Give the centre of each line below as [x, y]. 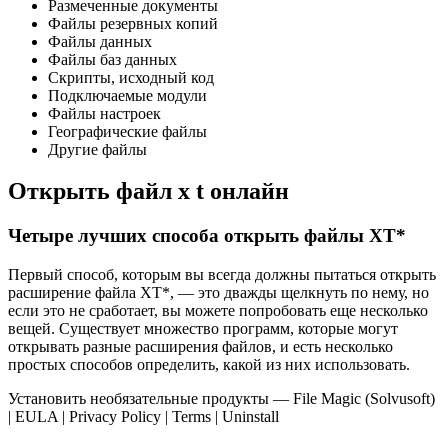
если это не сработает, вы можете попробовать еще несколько [218, 311]
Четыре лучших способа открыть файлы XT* [207, 236]
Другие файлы [97, 149]
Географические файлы [127, 131]
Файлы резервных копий [133, 23]
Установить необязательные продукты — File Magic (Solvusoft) [221, 399]
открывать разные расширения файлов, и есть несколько [200, 347]
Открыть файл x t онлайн [148, 191]
